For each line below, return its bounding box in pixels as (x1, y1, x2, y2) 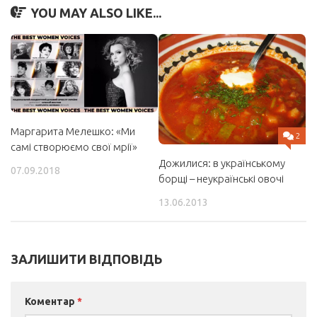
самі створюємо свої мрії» (11, 141, 137, 154)
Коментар (25, 296, 77, 308)
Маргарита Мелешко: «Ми (11, 125, 135, 138)
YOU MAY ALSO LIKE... (30, 6, 161, 20)
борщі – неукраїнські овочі (158, 173, 284, 185)
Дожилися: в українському (158, 157, 285, 169)
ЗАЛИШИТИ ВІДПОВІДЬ (11, 252, 163, 267)
